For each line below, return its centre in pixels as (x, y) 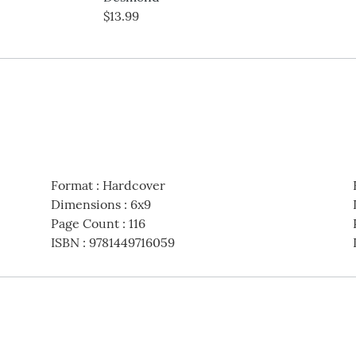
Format (72, 186)
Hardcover (133, 186)
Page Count (85, 224)
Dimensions (85, 205)
